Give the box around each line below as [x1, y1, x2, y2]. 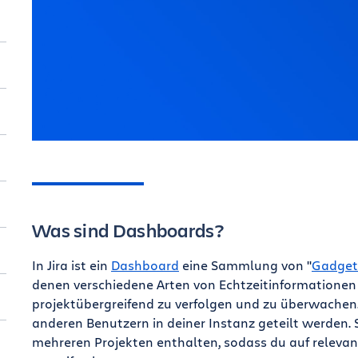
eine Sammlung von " [178, 256, 312, 273]
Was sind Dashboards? [31, 217, 224, 243]
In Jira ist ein [31, 256, 111, 273]
